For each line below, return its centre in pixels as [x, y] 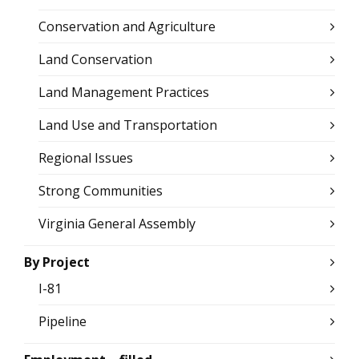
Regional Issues [86, 158]
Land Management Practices [124, 93]
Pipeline [63, 322]
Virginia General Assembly [117, 224]
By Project [57, 262]
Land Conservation [95, 60]
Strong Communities [101, 191]
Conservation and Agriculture [127, 27]
